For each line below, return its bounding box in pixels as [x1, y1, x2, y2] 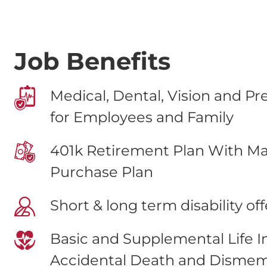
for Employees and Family [50, 108, 234, 126]
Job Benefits [14, 46, 170, 76]
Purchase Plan [50, 163, 153, 181]
